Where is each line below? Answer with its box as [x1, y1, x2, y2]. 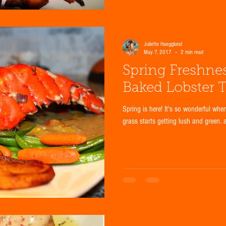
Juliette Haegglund [144, 41, 182, 48]
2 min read [181, 49, 203, 56]
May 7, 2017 [144, 49, 172, 56]
